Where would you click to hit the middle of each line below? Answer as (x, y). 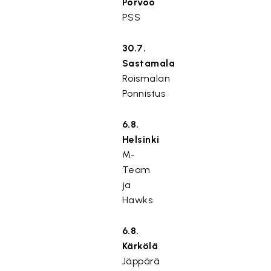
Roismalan (146, 78)
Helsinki (141, 139)
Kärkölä (140, 246)
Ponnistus (144, 93)
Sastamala (149, 63)
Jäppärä (141, 261)
